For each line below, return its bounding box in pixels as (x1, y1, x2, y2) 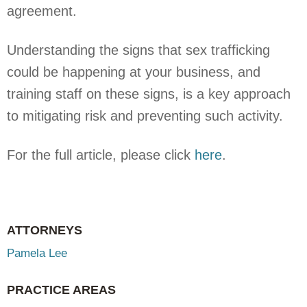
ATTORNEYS (7, 223, 82, 237)
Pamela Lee (7, 247, 67, 260)
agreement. (7, 3, 77, 19)
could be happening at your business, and (7, 64, 260, 79)
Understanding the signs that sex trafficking (7, 42, 270, 58)
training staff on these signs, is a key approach (7, 86, 291, 101)
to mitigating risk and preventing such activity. (7, 108, 287, 123)
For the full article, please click (7, 147, 195, 162)
